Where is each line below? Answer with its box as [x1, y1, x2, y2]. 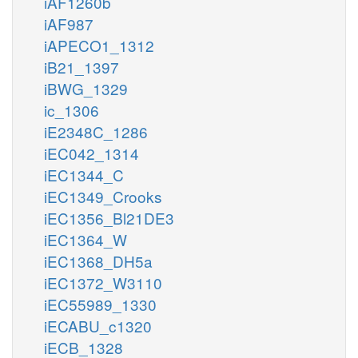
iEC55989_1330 [44, 292, 157, 315]
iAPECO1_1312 [44, 34, 154, 56]
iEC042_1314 [44, 141, 139, 164]
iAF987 [44, 12, 93, 34]
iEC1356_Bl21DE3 [44, 206, 174, 229]
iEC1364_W [44, 228, 127, 250]
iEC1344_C [44, 163, 124, 185]
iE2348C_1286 [44, 120, 148, 142]
